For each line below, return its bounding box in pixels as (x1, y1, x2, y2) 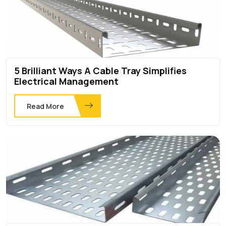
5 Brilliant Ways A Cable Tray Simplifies (14, 64, 187, 77)
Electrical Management (14, 75, 119, 87)
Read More (27, 101, 64, 111)
